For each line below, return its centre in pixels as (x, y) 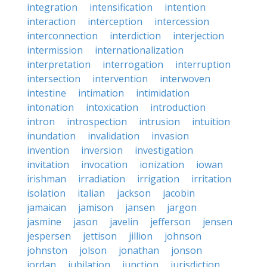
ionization (162, 164)
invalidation (114, 136)
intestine (46, 93)
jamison (96, 207)
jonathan (139, 250)
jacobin (179, 193)
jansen (140, 207)
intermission (55, 50)
